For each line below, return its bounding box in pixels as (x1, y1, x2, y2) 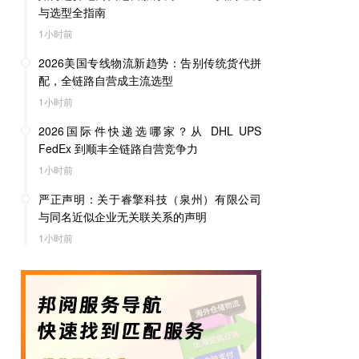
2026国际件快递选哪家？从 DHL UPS (38, 123, 261, 139)
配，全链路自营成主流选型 (38, 72, 173, 88)
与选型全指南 (38, 4, 106, 20)
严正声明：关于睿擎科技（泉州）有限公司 (38, 191, 261, 207)
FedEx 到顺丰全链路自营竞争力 (38, 140, 198, 156)
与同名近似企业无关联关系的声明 (38, 208, 207, 224)
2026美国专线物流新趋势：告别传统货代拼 (38, 54, 261, 71)
